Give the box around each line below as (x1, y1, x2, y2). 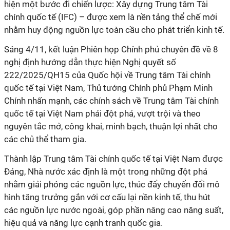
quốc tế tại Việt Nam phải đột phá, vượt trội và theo (4, 108, 201, 119)
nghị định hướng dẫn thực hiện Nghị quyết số (4, 57, 176, 67)
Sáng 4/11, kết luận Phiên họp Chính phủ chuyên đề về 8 (4, 44, 218, 54)
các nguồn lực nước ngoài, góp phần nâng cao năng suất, (4, 205, 223, 215)
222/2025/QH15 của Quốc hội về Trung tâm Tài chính (4, 70, 210, 80)
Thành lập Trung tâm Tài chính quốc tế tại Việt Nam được (4, 154, 223, 164)
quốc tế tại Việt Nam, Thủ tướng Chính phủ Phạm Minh (4, 83, 213, 93)
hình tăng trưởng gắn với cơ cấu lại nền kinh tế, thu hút (4, 192, 210, 202)
